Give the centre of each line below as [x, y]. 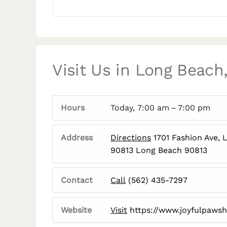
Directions [131, 138]
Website [77, 210]
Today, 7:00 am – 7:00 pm [161, 108]
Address [77, 138]
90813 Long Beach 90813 [159, 150]
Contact [77, 180]
